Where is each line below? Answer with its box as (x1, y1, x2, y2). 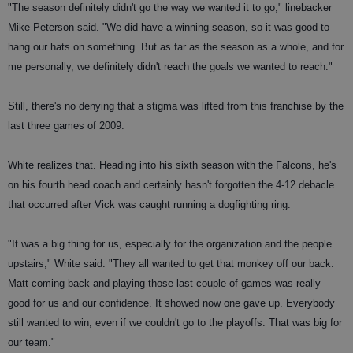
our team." (8, 336, 55, 349)
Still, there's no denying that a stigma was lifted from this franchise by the (8, 100, 344, 113)
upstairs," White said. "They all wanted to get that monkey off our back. (8, 258, 334, 270)
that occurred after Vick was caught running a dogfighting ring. (8, 199, 291, 211)
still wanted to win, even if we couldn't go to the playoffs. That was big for (8, 317, 342, 329)
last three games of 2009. (8, 120, 124, 132)
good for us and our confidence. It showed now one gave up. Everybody (8, 297, 335, 310)
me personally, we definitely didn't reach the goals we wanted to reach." (8, 61, 333, 73)
